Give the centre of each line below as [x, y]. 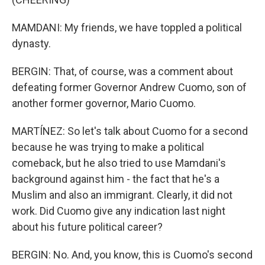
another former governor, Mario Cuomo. [104, 103]
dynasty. [31, 43]
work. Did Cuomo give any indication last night [119, 211]
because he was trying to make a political [108, 147]
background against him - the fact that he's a [116, 179]
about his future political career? [87, 227]
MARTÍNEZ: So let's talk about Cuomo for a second [130, 131]
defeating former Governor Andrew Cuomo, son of [129, 87]
